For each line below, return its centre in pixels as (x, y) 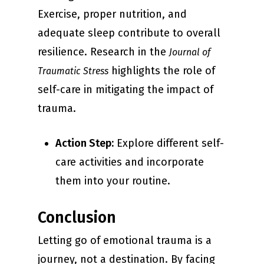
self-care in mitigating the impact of (126, 90)
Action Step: (85, 143)
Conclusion (77, 218)
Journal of (190, 52)
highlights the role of (162, 71)
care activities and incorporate (130, 162)
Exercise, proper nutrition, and (112, 14)
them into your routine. (113, 181)
